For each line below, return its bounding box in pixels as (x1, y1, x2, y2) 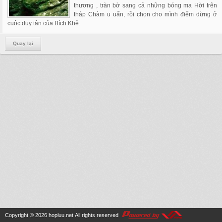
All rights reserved (73, 212, 120, 218)
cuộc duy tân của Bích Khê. (7, 20, 80, 27)
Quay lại (13, 41, 33, 46)
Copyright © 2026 (5, 212, 49, 218)
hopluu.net (49, 212, 73, 218)
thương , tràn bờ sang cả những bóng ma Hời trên (74, 2, 217, 9)
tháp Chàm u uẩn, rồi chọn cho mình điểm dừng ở (74, 11, 217, 18)
